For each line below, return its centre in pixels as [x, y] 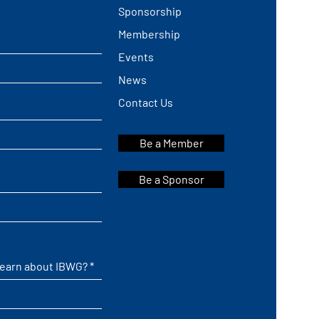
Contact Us [146, 102]
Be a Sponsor [171, 179]
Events [136, 57]
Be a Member [171, 143]
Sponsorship [150, 11]
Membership [150, 34]
